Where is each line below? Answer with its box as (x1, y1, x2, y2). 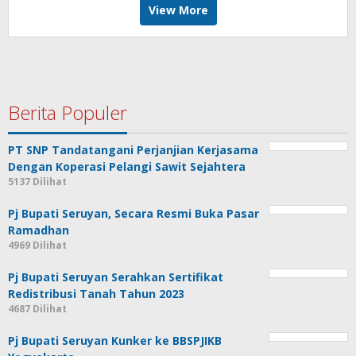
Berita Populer (8, 99, 127, 126)
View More (148, 2, 208, 17)
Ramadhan (8, 222, 69, 238)
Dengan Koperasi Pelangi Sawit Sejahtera (8, 158, 246, 174)
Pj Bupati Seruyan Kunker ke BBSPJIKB (8, 332, 222, 348)
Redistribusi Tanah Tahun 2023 (8, 285, 184, 301)
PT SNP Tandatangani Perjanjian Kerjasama (8, 141, 258, 157)
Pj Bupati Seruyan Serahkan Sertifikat (8, 269, 223, 284)
